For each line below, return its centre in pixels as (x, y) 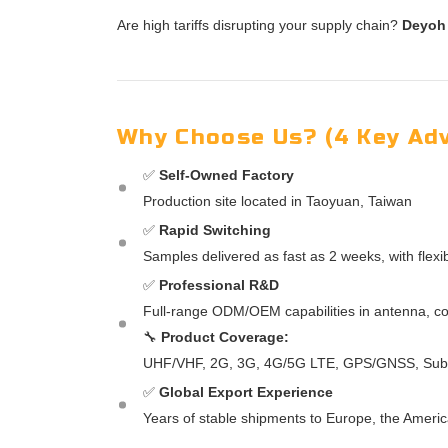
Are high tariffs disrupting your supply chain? (259, 25)
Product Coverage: (225, 337)
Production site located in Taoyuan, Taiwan (277, 201)
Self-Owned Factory (226, 175)
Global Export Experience (246, 392)
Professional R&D (219, 285)
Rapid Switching (215, 230)
